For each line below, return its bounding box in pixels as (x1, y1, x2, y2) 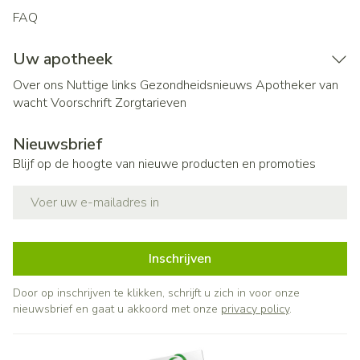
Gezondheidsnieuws (140, 76, 252, 94)
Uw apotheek (13, 48, 112, 70)
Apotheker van (256, 76, 338, 94)
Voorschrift (51, 94, 112, 112)
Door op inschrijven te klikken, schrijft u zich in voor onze (13, 285, 300, 301)
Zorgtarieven (115, 94, 186, 112)
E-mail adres (12, 184, 88, 202)
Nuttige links (67, 76, 137, 94)
